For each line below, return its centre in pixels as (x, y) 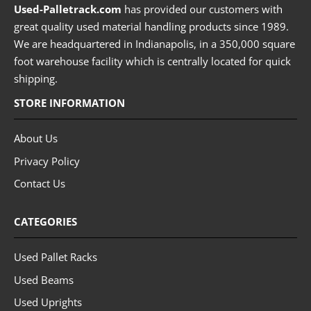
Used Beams (44, 279)
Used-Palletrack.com (68, 9)
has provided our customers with (202, 9)
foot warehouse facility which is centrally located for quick (152, 61)
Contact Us (40, 184)
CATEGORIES (45, 222)
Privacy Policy (47, 161)
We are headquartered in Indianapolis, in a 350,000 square (154, 43)
